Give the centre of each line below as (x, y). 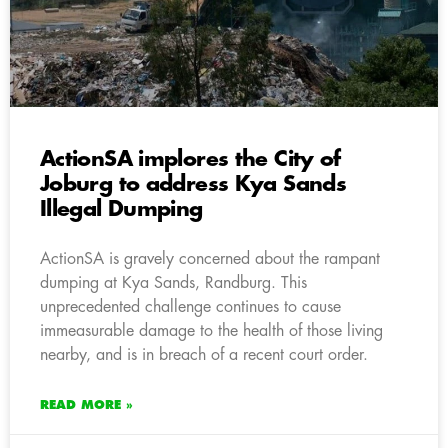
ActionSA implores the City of (190, 159)
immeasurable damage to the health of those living (211, 330)
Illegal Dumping (121, 209)
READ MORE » (86, 404)
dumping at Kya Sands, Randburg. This (173, 282)
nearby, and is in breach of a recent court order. (204, 354)
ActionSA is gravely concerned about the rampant (210, 258)
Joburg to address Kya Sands (193, 184)
